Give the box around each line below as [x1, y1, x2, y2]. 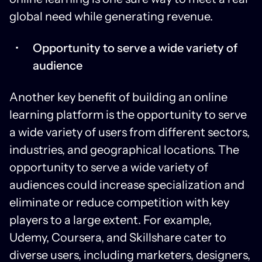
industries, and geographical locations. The [9, 142, 239, 157]
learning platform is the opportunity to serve [9, 107, 247, 122]
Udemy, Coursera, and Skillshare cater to [9, 230, 226, 244]
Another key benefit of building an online [9, 89, 227, 104]
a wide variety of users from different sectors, [9, 125, 250, 139]
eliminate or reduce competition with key [9, 195, 229, 209]
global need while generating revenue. [9, 9, 213, 23]
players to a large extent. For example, [9, 212, 212, 227]
